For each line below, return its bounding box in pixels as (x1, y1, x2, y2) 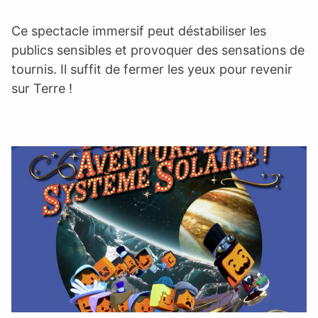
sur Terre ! (11, 80, 72, 96)
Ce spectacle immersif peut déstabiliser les (11, 23, 266, 38)
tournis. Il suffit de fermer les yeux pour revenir (11, 61, 292, 77)
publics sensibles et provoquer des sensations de (11, 42, 305, 57)
